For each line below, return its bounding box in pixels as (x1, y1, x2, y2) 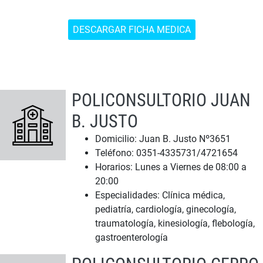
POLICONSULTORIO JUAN (72, 90, 251, 111)
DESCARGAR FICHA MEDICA (72, 24, 191, 36)
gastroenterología (95, 232, 168, 244)
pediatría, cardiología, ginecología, (95, 204, 236, 215)
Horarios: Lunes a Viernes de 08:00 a (95, 161, 247, 173)
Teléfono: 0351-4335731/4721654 (95, 147, 238, 159)
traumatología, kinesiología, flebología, (95, 218, 255, 230)
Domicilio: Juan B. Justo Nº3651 (95, 133, 231, 145)
